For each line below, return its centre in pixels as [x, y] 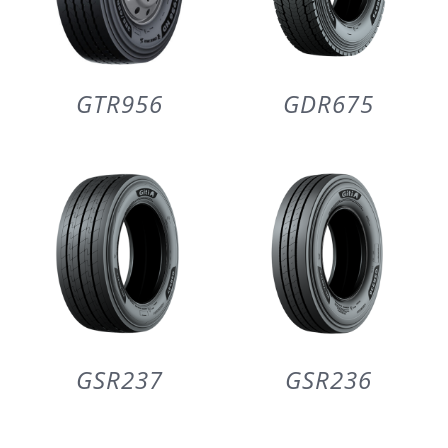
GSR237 [119, 379]
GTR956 [119, 103]
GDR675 [328, 103]
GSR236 [328, 379]
